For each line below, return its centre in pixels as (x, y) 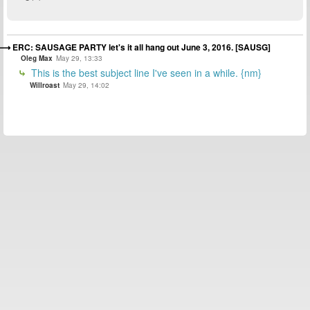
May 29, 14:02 (86, 85)
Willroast (45, 85)
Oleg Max (37, 58)
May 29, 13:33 (79, 58)
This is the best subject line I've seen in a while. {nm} (145, 73)
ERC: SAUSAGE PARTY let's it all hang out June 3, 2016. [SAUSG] (142, 47)
